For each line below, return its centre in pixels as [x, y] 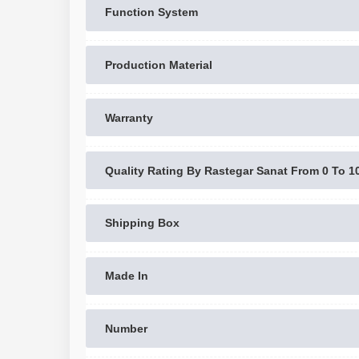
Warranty [129, 117]
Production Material [159, 65]
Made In [127, 276]
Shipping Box [142, 223]
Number [126, 328]
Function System [151, 12]
